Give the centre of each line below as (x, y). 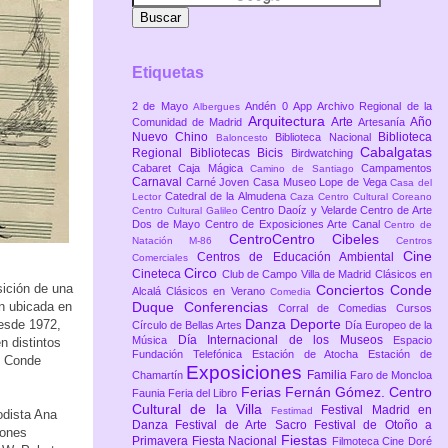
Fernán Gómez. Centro (358, 392)
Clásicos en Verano (218, 291)
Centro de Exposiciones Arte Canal (294, 224)
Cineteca (158, 274)
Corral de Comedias (337, 308)
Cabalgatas (396, 152)
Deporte (317, 324)
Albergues (219, 107)
